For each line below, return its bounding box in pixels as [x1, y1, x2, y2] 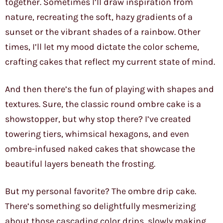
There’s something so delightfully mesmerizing [5, 201, 196, 212]
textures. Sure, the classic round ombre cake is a [5, 99, 201, 110]
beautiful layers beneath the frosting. [5, 158, 155, 170]
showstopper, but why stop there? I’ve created [5, 113, 191, 125]
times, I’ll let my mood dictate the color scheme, [5, 41, 199, 53]
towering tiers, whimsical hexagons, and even [5, 128, 189, 140]
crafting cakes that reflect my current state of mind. [5, 56, 215, 68]
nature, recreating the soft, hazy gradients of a [5, 11, 193, 23]
